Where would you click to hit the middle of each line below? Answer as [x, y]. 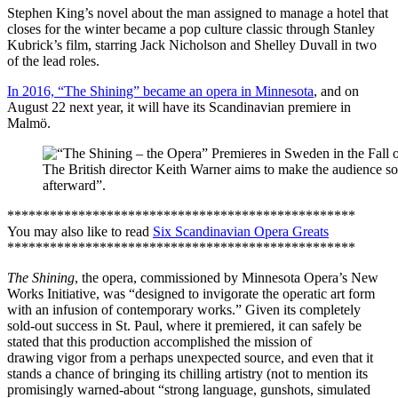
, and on [336, 91]
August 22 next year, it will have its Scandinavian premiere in [179, 107]
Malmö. [29, 123]
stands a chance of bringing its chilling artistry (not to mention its [187, 373]
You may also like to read [80, 231]
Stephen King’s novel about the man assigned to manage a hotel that [198, 12]
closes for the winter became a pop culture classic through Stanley [191, 28]
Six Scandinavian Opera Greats [241, 231]
